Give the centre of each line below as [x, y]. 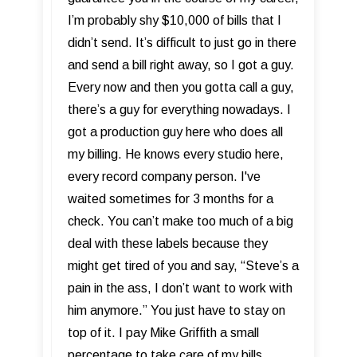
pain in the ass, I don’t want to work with [180, 288]
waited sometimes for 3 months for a [171, 199]
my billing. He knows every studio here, [176, 155]
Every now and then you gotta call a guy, [181, 88]
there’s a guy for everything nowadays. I [179, 110]
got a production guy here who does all [175, 132]
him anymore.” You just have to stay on [177, 311]
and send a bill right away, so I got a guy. [181, 65]
